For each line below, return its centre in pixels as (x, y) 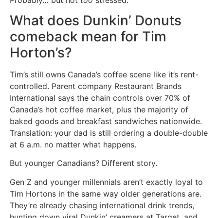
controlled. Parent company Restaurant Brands (96, 86)
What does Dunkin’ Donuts (96, 20)
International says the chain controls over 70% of (100, 98)
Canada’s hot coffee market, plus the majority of (99, 109)
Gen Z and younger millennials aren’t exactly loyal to (106, 182)
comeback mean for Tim (88, 36)
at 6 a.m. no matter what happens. (73, 144)
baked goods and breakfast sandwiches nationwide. (106, 121)
